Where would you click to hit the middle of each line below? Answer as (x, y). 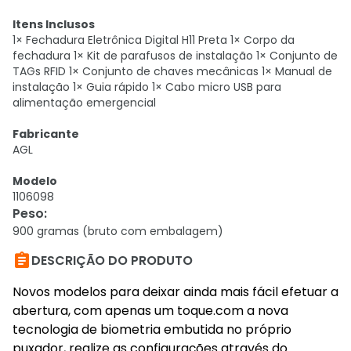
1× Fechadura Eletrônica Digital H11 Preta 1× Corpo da (154, 40)
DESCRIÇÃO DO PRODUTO (112, 261)
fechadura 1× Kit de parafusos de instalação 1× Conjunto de (175, 56)
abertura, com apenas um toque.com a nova (150, 311)
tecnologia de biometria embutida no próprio (152, 329)
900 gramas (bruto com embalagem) (118, 231)
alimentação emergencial (84, 103)
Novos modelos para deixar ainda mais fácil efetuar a (175, 292)
